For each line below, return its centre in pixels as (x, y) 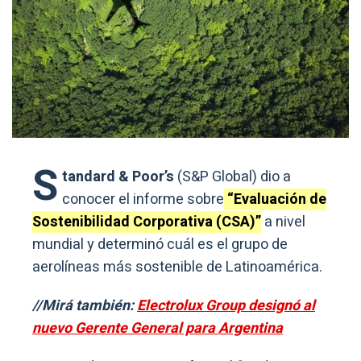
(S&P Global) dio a (234, 176)
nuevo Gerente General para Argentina (158, 328)
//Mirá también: (85, 305)
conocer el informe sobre (143, 199)
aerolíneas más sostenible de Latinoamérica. (177, 267)
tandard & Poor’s (120, 176)
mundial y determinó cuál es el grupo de (160, 244)
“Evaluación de (275, 199)
